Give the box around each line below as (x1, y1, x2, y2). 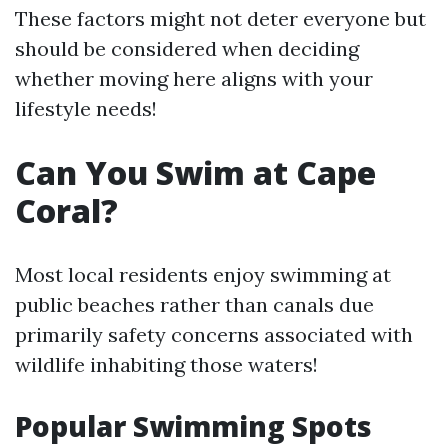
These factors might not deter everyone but (15, 6, 426, 31)
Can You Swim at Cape (15, 151, 376, 194)
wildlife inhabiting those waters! (15, 352, 318, 377)
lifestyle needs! (15, 96, 157, 121)
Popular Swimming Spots (15, 407, 372, 445)
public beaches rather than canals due (15, 292, 374, 317)
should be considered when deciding (15, 36, 359, 61)
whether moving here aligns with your (15, 66, 373, 91)
